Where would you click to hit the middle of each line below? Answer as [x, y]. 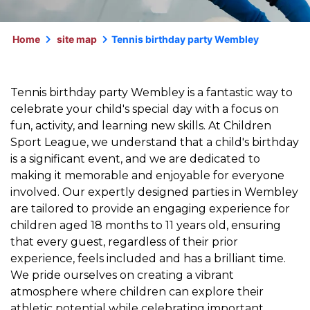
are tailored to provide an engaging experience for [150, 209]
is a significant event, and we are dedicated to [135, 159]
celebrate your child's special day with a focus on [145, 109]
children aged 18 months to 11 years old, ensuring [146, 225]
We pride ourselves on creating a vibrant [122, 275]
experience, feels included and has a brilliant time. [148, 258]
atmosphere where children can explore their [137, 292]
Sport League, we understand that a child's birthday [155, 142]
